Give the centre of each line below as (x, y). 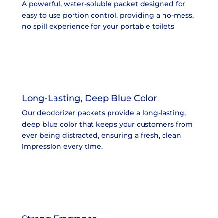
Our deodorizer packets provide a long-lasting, (104, 113)
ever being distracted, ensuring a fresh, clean (101, 135)
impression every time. (62, 146)
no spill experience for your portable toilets (98, 26)
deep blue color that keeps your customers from (107, 124)
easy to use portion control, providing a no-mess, (108, 15)
